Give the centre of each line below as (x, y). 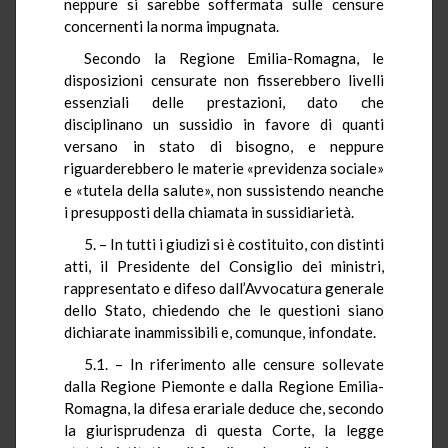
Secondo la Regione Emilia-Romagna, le (234, 57)
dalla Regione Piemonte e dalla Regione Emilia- (224, 385)
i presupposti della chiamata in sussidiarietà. (209, 211)
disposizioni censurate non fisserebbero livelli (224, 79)
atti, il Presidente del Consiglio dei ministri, (224, 265)
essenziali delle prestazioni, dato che (224, 101)
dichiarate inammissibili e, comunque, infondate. (220, 331)
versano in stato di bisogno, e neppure (224, 145)
